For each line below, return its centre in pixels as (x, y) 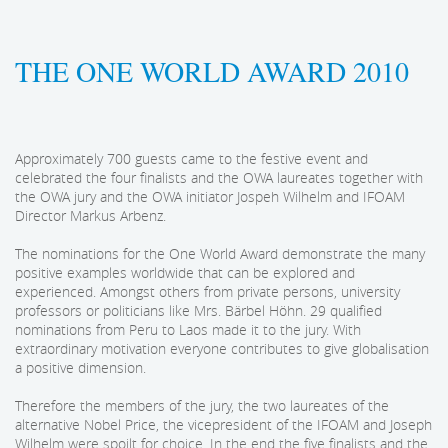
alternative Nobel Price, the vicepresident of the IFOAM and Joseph (223, 425)
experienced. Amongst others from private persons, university (207, 292)
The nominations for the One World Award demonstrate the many (220, 254)
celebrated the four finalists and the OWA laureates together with (219, 178)
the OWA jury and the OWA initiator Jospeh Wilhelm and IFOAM (210, 197)
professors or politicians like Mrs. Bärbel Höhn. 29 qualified (198, 311)
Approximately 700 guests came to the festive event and (191, 159)
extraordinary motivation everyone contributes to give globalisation (222, 349)
